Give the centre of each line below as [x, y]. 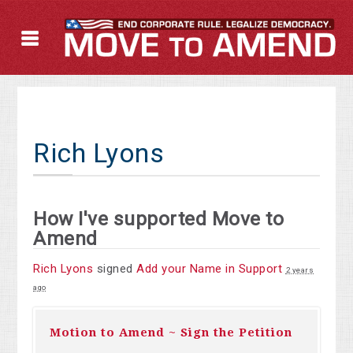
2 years [300, 270]
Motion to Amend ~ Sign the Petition [171, 333]
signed [115, 269]
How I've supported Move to [159, 219]
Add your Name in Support [210, 269]
